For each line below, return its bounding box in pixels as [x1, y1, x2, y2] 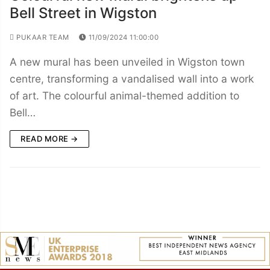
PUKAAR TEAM [14, 33, 69, 42]
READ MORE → [20, 133, 78, 143]
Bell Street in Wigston [10, 4, 157, 22]
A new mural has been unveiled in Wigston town [10, 55, 245, 68]
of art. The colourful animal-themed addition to [10, 89, 239, 102]
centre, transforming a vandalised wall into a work [10, 72, 254, 85]
